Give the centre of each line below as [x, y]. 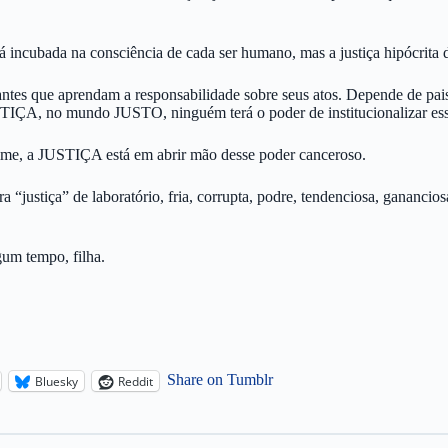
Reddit [135, 381]
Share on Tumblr [220, 379]
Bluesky [56, 381]
